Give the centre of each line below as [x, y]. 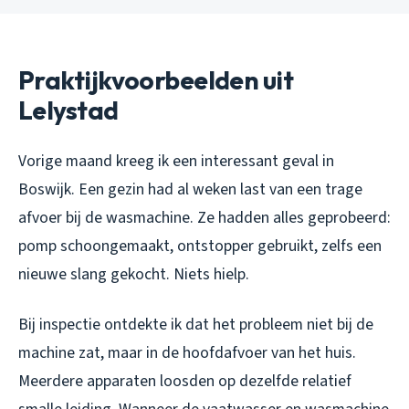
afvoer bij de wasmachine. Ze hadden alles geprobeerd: [204, 218]
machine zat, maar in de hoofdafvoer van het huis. [187, 353]
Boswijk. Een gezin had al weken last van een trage [190, 190]
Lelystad [68, 110]
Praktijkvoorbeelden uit [156, 80]
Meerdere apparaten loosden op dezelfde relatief [185, 382]
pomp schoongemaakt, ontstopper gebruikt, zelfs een [200, 246]
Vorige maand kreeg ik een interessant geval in [176, 162]
